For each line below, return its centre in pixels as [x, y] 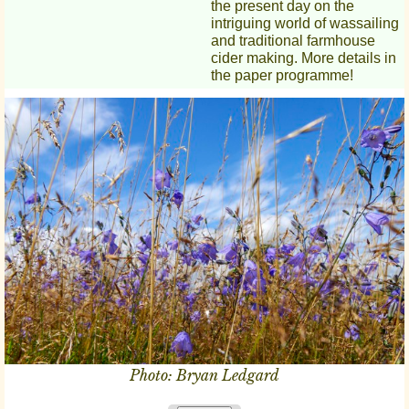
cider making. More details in [303, 58]
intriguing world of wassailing [304, 24]
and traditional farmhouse [293, 41]
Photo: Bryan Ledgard [204, 376]
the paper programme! [282, 76]
